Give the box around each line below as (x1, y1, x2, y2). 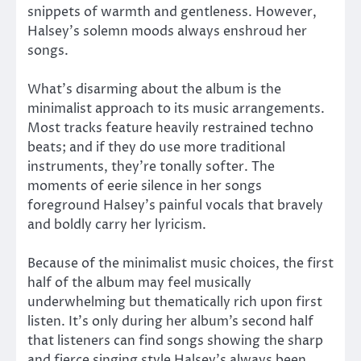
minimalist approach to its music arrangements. (27, 99, 325, 118)
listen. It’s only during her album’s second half (27, 312, 313, 330)
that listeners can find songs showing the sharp (27, 331, 323, 350)
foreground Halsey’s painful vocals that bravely (27, 196, 323, 214)
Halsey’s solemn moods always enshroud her (27, 22, 307, 40)
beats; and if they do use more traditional (27, 138, 285, 156)
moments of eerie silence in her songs (27, 176, 262, 195)
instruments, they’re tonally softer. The (27, 157, 275, 176)
